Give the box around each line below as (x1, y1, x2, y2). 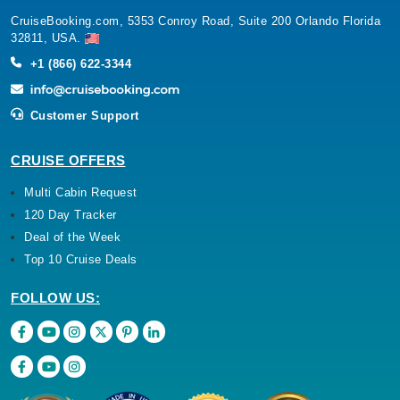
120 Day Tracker (24, 208, 117, 221)
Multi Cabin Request (24, 186, 137, 199)
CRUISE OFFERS (11, 153, 126, 168)
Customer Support (26, 109, 139, 122)
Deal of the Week (24, 230, 121, 244)
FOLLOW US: (11, 290, 100, 305)
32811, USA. (11, 31, 85, 45)
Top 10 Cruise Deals (24, 253, 137, 266)
